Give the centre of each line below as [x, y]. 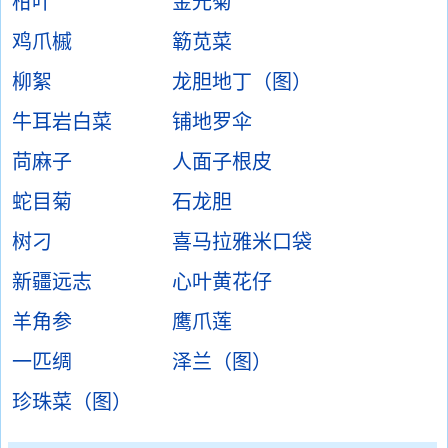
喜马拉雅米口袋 [242, 242]
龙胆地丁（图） [242, 82]
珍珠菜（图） [72, 402]
